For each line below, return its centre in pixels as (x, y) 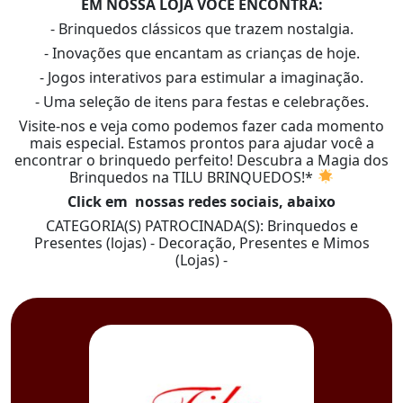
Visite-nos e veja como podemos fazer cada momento (201, 125)
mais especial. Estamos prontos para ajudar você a (201, 143)
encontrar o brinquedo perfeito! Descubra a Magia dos (201, 160)
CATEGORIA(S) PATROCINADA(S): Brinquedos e (201, 225)
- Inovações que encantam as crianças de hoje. (201, 53)
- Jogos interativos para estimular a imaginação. (201, 77)
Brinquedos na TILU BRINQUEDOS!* (193, 177)
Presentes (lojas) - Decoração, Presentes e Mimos (201, 242)
